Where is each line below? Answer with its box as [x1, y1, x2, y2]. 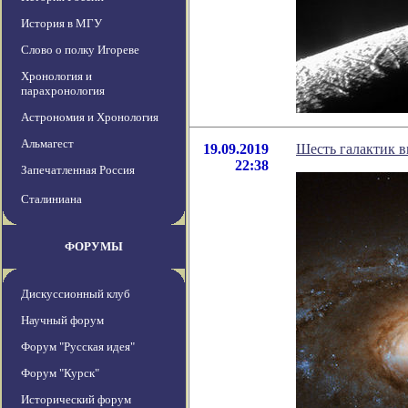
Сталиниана [21, 192, 82, 207]
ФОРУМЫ [65, 240, 123, 254]
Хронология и [21, 69, 92, 84]
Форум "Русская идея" [21, 340, 135, 354]
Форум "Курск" [21, 366, 99, 381]
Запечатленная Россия [21, 163, 135, 178]
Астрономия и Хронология [21, 110, 158, 125]
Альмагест [21, 137, 74, 151]
